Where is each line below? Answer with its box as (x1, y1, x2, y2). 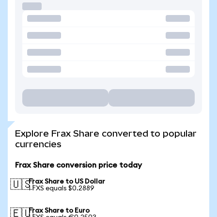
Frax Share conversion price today (15, 161, 142, 169)
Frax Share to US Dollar (29, 178, 105, 185)
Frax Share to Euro (29, 207, 90, 214)
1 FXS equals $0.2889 (29, 185, 94, 192)
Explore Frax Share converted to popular (15, 128, 197, 139)
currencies (15, 139, 62, 149)
